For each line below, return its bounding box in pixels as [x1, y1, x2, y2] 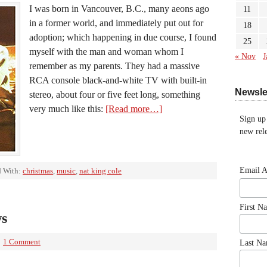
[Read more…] [105, 104, 162, 114]
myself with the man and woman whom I [29, 46, 184, 57]
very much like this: [29, 104, 105, 114]
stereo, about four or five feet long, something [29, 89, 200, 100]
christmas [23, 166, 53, 175]
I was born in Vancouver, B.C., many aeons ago [29, 4, 209, 14]
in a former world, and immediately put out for [29, 18, 203, 28]
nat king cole [79, 166, 122, 175]
